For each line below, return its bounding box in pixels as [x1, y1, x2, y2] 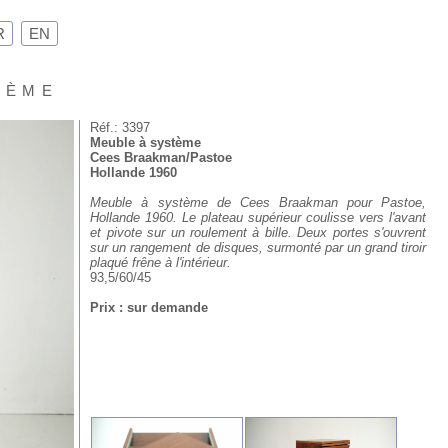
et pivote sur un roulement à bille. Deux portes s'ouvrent [90, 225, 427, 240]
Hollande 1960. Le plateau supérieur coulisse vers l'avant [90, 210, 427, 225]
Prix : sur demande [90, 300, 209, 315]
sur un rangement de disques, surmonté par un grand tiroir [90, 240, 427, 255]
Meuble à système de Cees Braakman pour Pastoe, [90, 195, 427, 210]
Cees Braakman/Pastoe [90, 150, 233, 165]
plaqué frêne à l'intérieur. [90, 255, 232, 270]
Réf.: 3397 [90, 120, 151, 135]
